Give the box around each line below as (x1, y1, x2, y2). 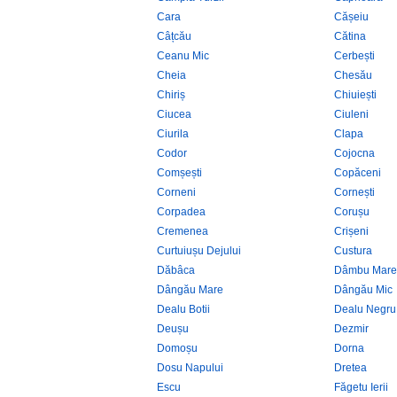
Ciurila (157, 128, 189, 140)
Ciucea (157, 108, 191, 121)
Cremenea (157, 225, 208, 237)
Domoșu (157, 342, 198, 354)
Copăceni (334, 167, 381, 179)
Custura (334, 245, 372, 257)
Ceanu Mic (157, 50, 209, 62)
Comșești (157, 167, 202, 179)
